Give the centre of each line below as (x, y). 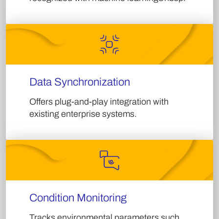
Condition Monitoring (78, 198)
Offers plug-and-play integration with (99, 102)
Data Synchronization (80, 82)
